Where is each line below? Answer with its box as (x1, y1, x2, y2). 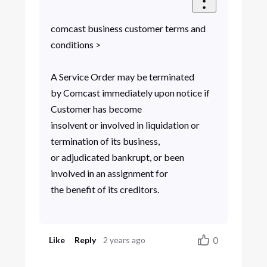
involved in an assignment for (50, 167, 168, 179)
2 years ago (103, 234, 146, 245)
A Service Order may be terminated (50, 70, 194, 82)
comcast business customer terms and (50, 22, 206, 34)
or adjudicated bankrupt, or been (50, 151, 184, 163)
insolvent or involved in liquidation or (50, 119, 200, 131)
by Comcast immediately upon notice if (50, 86, 210, 98)
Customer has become (50, 103, 142, 114)
